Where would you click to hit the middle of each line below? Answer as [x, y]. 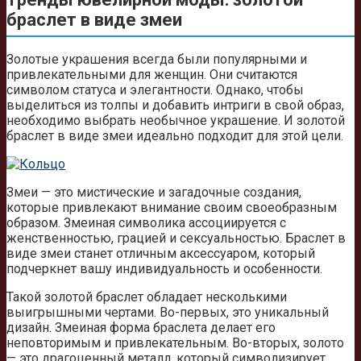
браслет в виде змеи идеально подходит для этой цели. [175, 135]
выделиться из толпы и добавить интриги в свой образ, [175, 105]
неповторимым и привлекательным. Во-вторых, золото [175, 342]
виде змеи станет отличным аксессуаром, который [161, 253]
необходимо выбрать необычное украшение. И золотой [176, 120]
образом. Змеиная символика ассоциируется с [146, 222]
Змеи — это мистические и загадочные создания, [154, 192]
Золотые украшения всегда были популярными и [157, 59]
